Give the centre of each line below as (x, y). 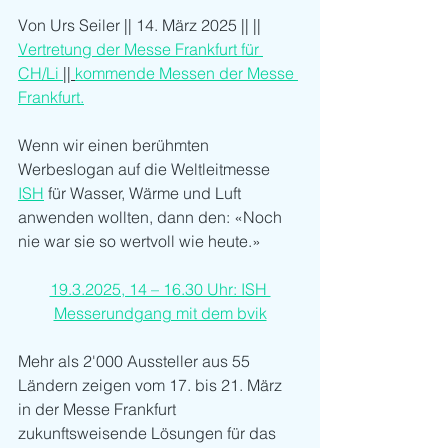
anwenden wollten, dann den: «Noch (152, 217)
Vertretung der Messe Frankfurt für (140, 49)
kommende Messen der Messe (186, 73)
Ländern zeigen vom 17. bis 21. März (152, 385)
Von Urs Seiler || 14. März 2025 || (135, 25)
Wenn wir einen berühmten (115, 145)
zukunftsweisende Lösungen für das (149, 433)
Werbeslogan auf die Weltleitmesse (146, 169)
